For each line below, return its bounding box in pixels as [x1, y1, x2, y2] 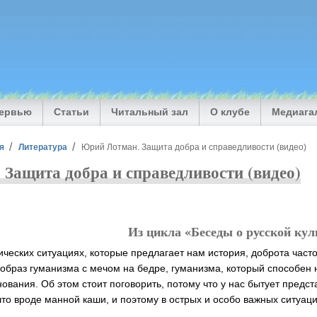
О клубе [210, 106, 250, 118]
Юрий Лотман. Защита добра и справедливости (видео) [81, 142, 306, 151]
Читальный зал [111, 106, 189, 118]
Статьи [54, 106, 90, 118]
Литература [18, 142, 68, 151]
